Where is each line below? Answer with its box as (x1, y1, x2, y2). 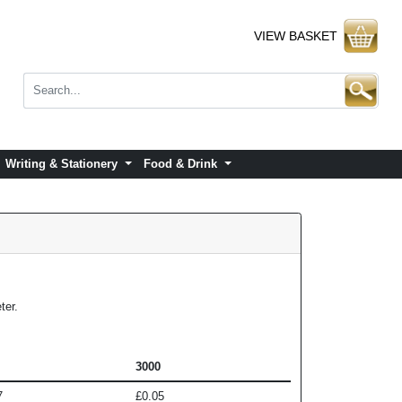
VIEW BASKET (253, 28, 337, 43)
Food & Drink (144, 157, 222, 171)
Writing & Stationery (5, 157, 122, 171)
